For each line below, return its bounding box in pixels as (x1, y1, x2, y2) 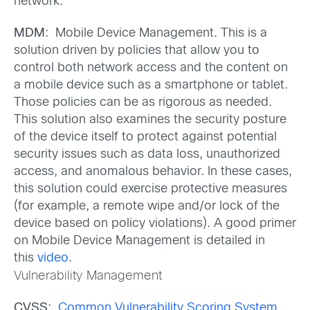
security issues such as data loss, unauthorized (14, 148, 280, 161)
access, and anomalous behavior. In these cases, (14, 165, 292, 178)
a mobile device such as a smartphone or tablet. (14, 79, 291, 91)
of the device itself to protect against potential (14, 131, 277, 143)
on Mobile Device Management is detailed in (14, 235, 265, 247)
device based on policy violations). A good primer (14, 217, 296, 230)
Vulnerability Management (14, 270, 162, 282)
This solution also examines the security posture (14, 113, 286, 126)
